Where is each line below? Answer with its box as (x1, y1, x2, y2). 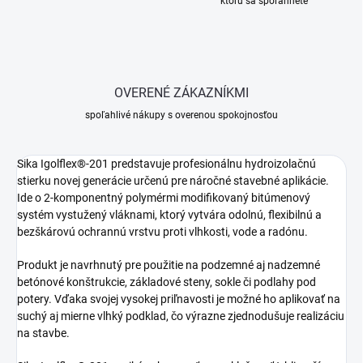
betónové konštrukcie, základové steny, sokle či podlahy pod (17, 275, 316, 289)
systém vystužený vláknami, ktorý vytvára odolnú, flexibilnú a (17, 208, 322, 222)
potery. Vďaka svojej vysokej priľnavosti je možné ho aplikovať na (17, 293, 340, 306)
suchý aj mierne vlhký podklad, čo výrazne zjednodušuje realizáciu (17, 310, 344, 323)
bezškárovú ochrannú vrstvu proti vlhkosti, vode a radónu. (17, 225, 308, 239)
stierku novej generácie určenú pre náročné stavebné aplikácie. (17, 174, 329, 188)
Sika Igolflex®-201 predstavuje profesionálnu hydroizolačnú (17, 157, 316, 171)
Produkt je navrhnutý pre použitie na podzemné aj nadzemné (17, 258, 320, 272)
